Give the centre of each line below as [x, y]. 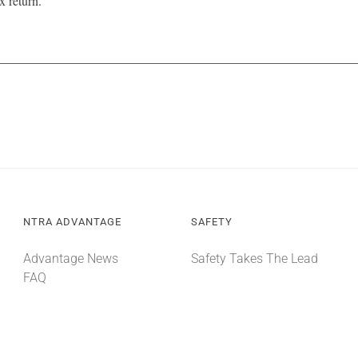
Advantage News [70, 259]
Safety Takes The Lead [254, 259]
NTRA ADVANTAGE [72, 222]
